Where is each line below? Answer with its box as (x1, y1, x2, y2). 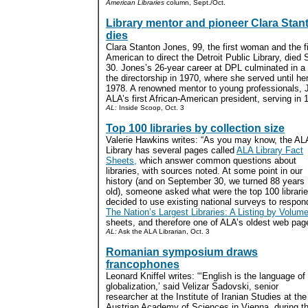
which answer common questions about (137, 155, 296, 166)
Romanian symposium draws (106, 246, 258, 258)
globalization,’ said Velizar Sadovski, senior (106, 281, 278, 291)
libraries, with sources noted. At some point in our (106, 166, 302, 176)
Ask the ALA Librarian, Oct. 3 (117, 228, 210, 235)
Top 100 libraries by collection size (106, 122, 285, 134)
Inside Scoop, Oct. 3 (117, 104, 184, 111)
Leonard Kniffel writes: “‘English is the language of (106, 271, 305, 281)
